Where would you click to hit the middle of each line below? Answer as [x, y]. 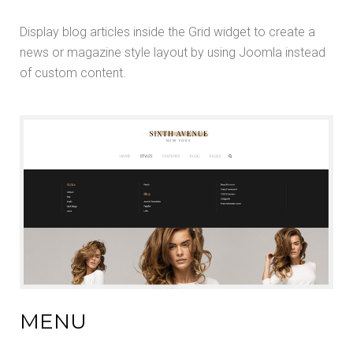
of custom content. [73, 73]
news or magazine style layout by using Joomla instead [173, 53]
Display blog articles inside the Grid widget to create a [167, 32]
